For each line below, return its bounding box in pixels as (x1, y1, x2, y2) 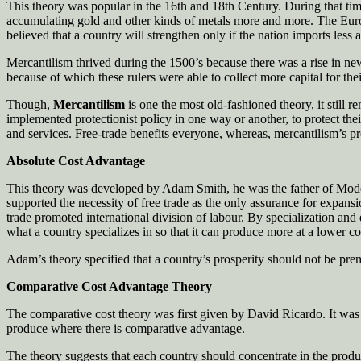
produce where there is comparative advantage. (6, 321, 245, 335)
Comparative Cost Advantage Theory (6, 279, 212, 293)
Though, (6, 97, 53, 111)
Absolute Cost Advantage (6, 153, 145, 168)
